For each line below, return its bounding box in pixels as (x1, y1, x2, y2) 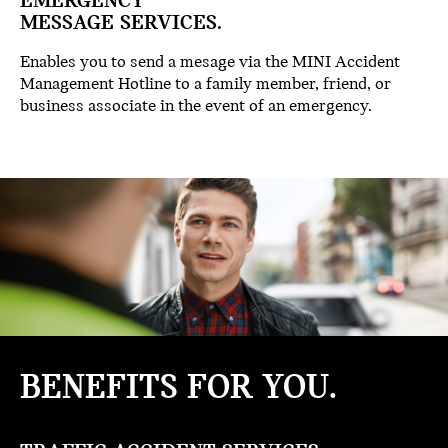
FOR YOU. (187, 371, 337, 408)
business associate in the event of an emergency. (20, 97, 372, 117)
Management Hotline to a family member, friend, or (20, 75, 391, 95)
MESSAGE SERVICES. (20, 12, 222, 36)
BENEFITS (20, 371, 187, 408)
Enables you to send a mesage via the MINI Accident (20, 53, 400, 73)
